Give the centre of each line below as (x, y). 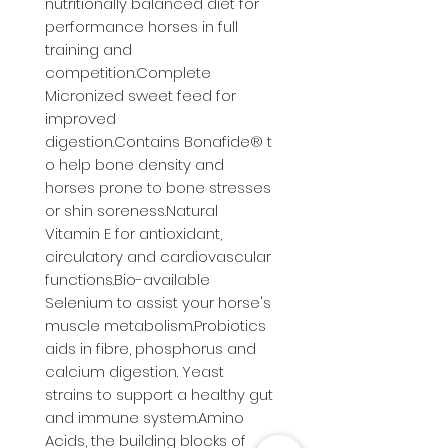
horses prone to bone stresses (158, 188)
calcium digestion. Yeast (134, 372)
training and (88, 50)
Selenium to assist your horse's (158, 303)
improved (80, 119)
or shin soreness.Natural (131, 211)
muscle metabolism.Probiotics (155, 326)
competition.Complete (128, 73)
